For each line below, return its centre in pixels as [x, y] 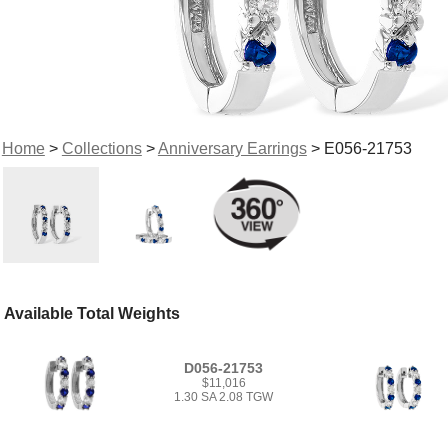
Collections [101, 148]
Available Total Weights [92, 313]
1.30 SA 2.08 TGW [224, 397]
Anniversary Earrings [232, 148]
